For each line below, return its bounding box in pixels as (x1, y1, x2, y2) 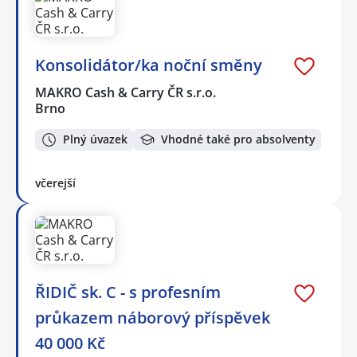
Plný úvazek (63, 131, 127, 147)
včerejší (35, 175, 76, 190)
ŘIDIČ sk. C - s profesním (35, 280, 221, 303)
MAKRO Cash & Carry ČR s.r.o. (35, 84, 218, 102)
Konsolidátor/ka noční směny (35, 54, 262, 76)
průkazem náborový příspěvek (35, 306, 270, 328)
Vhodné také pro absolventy (161, 131, 316, 147)
